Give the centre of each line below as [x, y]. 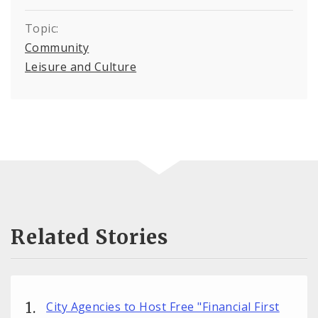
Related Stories [89, 237]
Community [57, 48]
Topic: [42, 28]
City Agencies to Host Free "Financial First [163, 307]
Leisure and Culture [81, 67]
